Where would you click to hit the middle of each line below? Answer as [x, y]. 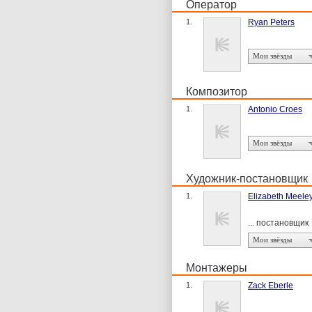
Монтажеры [217, 268]
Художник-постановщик [247, 179]
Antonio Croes [275, 109]
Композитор [217, 92]
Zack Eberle [271, 286]
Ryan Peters [271, 22]
